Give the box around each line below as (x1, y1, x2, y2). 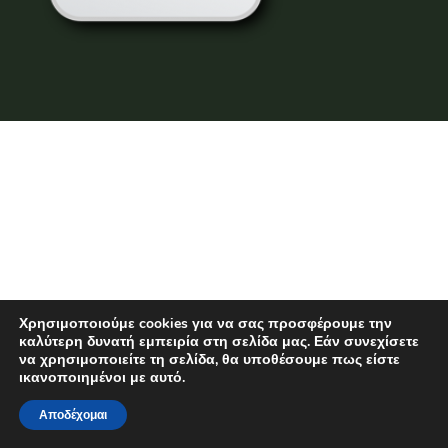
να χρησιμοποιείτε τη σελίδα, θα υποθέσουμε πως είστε (19, 350, 400, 369)
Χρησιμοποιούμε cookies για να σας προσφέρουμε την (19, 314, 392, 333)
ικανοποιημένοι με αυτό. (19, 368, 185, 387)
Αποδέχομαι (39, 407, 107, 423)
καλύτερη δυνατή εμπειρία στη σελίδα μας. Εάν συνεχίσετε (19, 332, 419, 351)
